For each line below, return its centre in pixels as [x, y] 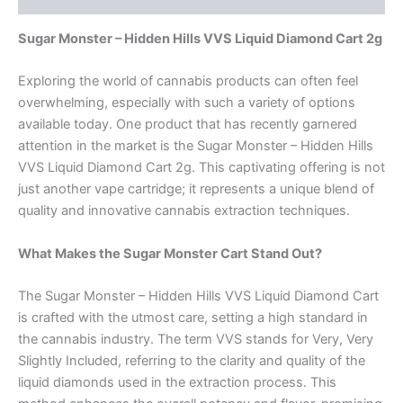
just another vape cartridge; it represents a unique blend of [196, 189]
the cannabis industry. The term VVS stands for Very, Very [196, 339]
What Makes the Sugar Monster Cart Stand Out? [170, 253]
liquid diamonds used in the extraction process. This [177, 382]
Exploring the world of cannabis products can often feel [188, 81]
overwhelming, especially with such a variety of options [187, 103]
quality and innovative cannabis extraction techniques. [184, 211]
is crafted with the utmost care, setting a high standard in [193, 317]
